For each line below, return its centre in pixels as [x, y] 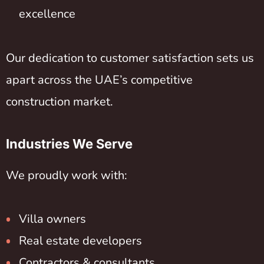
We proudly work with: [67, 175]
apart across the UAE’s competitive [99, 80]
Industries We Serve [69, 144]
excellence [47, 14]
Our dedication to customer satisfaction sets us [130, 58]
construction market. [60, 101]
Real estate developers [80, 241]
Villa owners [52, 219]
